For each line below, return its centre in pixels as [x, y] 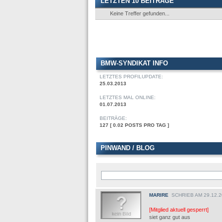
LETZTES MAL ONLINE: [128, 97]
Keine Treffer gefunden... [140, 13]
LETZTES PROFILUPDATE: [131, 77]
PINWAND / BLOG [128, 148]
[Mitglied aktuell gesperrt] [179, 210]
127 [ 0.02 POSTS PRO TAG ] [134, 125]
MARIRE [159, 195]
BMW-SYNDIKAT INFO [134, 63]
